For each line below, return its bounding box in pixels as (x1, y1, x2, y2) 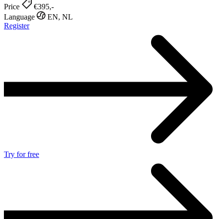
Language (4, 12, 35, 21)
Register (4, 21, 29, 30)
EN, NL (45, 12, 73, 21)
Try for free (4, 150, 39, 158)
